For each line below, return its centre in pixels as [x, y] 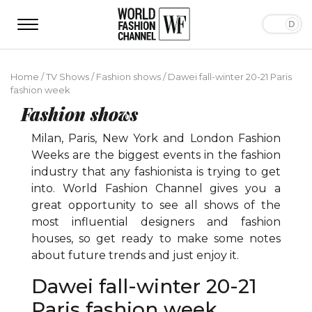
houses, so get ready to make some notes [156, 238]
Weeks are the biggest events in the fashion [156, 155]
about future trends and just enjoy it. [136, 255]
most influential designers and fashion [156, 221]
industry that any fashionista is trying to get [156, 171]
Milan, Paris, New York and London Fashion [156, 138]
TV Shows [68, 76]
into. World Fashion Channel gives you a [156, 188]
